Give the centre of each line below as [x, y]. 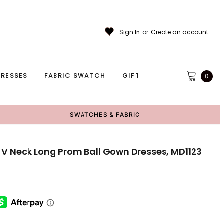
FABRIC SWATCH [75, 75]
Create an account [179, 32]
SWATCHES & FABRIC [105, 115]
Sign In [130, 32]
